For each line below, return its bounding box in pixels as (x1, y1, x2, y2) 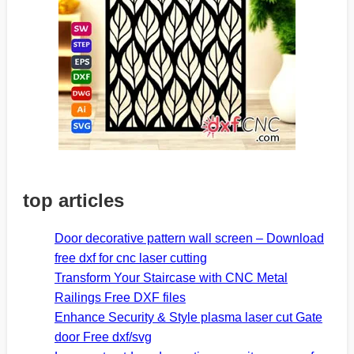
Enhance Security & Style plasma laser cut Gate (54, 310, 322, 324)
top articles (22, 189, 124, 211)
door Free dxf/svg (54, 330, 152, 344)
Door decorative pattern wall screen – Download (54, 231, 324, 245)
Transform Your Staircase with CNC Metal (54, 270, 288, 284)
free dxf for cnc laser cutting (54, 250, 207, 265)
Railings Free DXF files (54, 290, 186, 304)
